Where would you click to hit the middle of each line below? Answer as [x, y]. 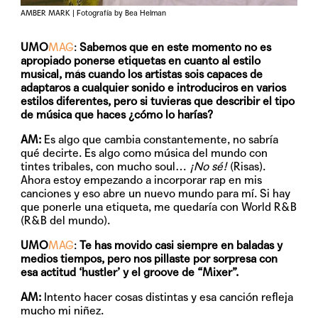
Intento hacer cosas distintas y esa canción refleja [168, 297]
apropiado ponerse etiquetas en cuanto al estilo [141, 60]
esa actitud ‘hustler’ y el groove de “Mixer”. [130, 272]
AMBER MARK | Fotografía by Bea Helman [94, 13]
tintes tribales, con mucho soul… [105, 166]
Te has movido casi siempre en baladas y [181, 245]
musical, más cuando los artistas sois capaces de [142, 74]
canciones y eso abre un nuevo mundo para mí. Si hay [156, 193]
